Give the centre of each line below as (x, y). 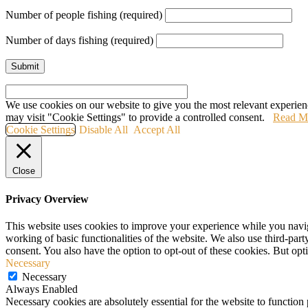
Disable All (103, 130)
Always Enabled (42, 289)
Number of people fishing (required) (85, 15)
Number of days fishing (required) (81, 41)
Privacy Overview (47, 199)
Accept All (157, 130)
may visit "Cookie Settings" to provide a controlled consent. (139, 118)
